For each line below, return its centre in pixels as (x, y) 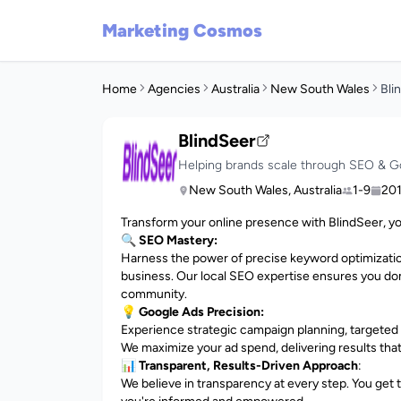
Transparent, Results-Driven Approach (248, 366)
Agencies (174, 89)
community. (154, 294)
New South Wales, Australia (265, 190)
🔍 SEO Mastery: (169, 240)
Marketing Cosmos (182, 30)
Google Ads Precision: (201, 312)
